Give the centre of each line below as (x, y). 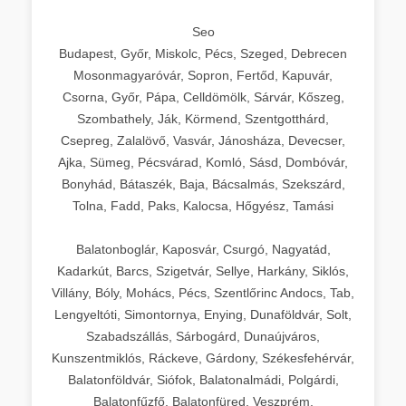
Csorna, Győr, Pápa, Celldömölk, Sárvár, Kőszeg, (203, 97)
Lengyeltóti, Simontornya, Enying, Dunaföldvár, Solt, (203, 314)
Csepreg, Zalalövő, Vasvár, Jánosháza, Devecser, (203, 140)
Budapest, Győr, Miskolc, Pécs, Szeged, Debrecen (203, 53)
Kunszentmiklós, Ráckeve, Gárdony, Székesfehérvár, (203, 358)
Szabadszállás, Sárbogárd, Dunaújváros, (203, 336)
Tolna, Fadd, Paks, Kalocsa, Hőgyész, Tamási (203, 205)
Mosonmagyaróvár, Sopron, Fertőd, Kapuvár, (203, 75)
